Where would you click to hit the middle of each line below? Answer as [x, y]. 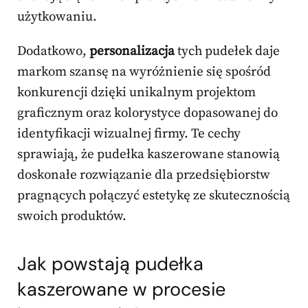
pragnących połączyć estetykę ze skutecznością [154, 196]
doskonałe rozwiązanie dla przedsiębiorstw [144, 175]
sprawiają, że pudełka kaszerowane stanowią [148, 155]
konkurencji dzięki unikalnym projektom [136, 93]
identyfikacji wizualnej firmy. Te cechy [129, 134]
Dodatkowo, [53, 52]
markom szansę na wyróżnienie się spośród [144, 72]
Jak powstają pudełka [110, 264]
